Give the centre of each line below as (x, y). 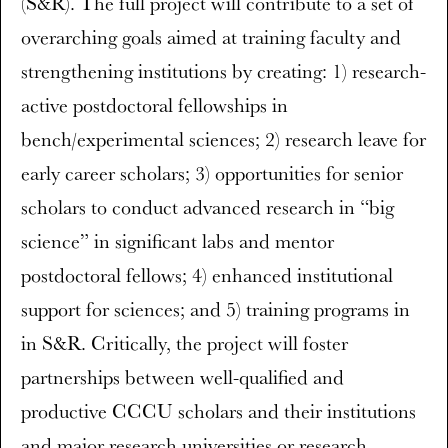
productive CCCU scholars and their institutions (218, 411)
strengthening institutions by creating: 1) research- (223, 71)
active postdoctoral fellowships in (154, 105)
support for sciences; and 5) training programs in (215, 309)
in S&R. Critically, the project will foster (184, 343)
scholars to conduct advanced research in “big (207, 207)
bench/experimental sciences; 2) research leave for (223, 139)
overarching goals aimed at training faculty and (211, 37)
